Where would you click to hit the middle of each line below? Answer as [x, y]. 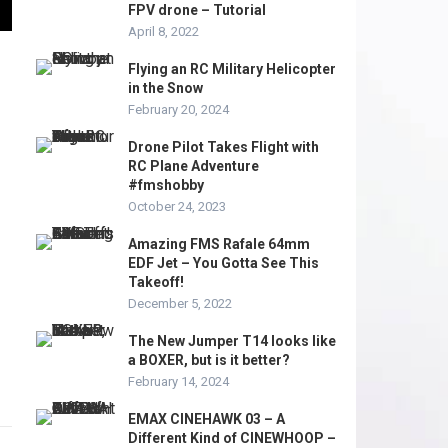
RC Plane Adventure [193, 166]
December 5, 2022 [180, 303]
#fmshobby [166, 185]
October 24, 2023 [177, 206]
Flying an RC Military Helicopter [232, 69]
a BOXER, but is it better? [209, 360]
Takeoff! [156, 282]
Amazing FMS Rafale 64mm [219, 244]
